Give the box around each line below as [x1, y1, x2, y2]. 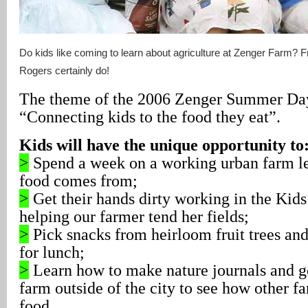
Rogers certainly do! [19, 65, 109, 76]
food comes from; [19, 171, 137, 190]
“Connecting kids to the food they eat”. [19, 107, 280, 126]
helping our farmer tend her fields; [19, 207, 249, 225]
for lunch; [19, 243, 85, 261]
